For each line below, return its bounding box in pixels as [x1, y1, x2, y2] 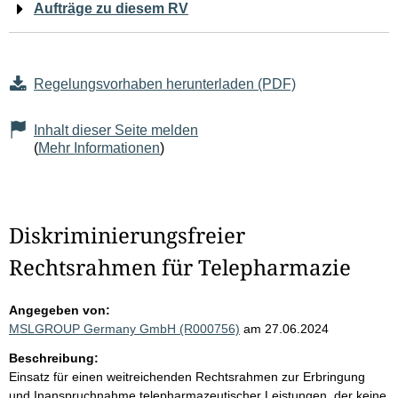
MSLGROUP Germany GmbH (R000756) [9, 322, 240, 337]
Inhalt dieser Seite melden [34, 123, 198, 139]
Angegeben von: [9, 303, 110, 318]
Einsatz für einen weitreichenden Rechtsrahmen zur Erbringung [9, 370, 365, 385]
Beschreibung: [9, 351, 99, 366]
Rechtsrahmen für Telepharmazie [9, 252, 351, 283]
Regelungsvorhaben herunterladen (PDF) [34, 76, 296, 92]
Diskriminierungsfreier [9, 220, 245, 251]
